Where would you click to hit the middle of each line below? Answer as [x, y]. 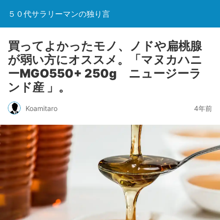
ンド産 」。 [39, 87]
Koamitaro [41, 108]
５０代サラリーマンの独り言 [59, 14]
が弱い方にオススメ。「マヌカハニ [105, 60]
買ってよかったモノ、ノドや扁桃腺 [105, 46]
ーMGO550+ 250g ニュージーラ [105, 73]
